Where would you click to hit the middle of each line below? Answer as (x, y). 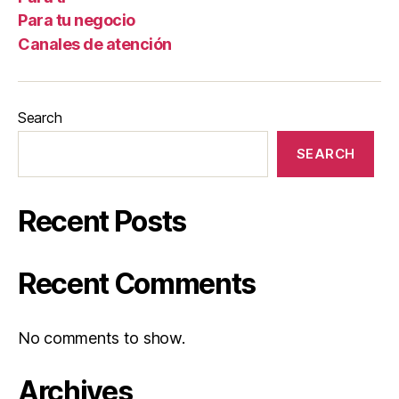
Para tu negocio (77, 20)
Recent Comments (137, 283)
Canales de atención (95, 44)
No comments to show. (102, 338)
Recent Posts (102, 221)
